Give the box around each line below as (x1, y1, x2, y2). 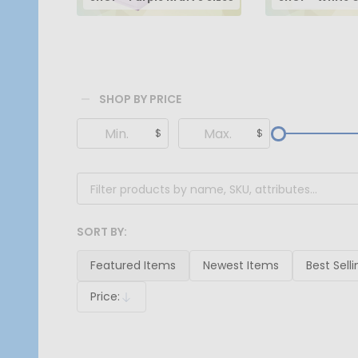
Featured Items (90, 257, 176, 274)
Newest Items (203, 257, 279, 274)
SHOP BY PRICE (99, 90, 181, 107)
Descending (90, 296, 157, 313)
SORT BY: (77, 224, 127, 241)
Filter (77, 117, 122, 141)
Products (77, 232, 154, 257)
